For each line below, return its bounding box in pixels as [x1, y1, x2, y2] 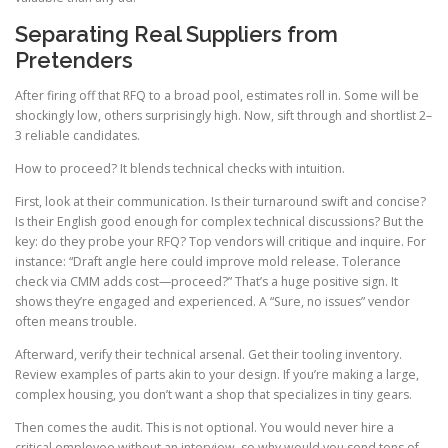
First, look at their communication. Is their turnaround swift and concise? [15, 193, 426, 211]
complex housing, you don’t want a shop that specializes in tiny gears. [15, 386, 412, 404]
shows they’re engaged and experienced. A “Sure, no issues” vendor [15, 293, 410, 311]
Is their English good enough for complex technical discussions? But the [15, 213, 424, 231]
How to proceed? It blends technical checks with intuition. [15, 160, 345, 178]
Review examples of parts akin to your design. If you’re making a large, [15, 366, 419, 384]
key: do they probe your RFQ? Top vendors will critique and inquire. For [15, 233, 426, 251]
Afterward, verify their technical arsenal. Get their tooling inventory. [15, 346, 402, 364]
